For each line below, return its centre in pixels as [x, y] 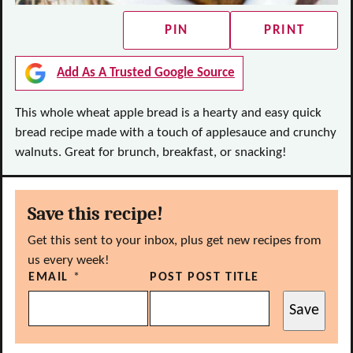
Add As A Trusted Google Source [146, 73]
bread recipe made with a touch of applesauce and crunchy [176, 133]
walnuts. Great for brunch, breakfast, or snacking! [151, 152]
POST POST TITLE [204, 277]
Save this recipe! [95, 214]
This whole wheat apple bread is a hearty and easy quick [168, 113]
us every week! [69, 260]
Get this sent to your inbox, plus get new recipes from [175, 241]
